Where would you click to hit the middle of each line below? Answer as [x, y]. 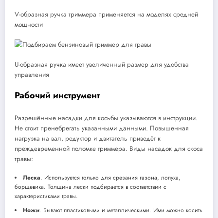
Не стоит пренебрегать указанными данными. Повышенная [102, 128]
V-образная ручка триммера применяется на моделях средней [106, 14]
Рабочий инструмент [57, 95]
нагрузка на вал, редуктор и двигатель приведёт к [88, 139]
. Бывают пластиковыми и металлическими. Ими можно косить [121, 210]
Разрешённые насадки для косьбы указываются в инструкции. [106, 118]
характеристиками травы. [46, 196]
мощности [29, 24]
